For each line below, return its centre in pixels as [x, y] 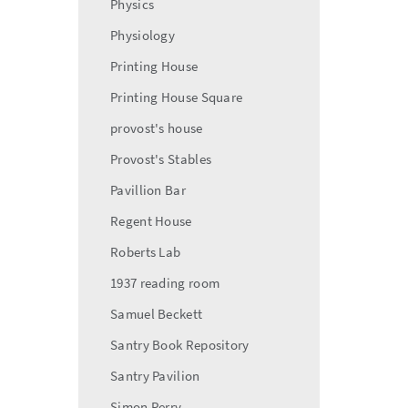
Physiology [143, 35]
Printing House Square [177, 97]
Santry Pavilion [155, 376]
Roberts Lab [146, 252]
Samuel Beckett [157, 314]
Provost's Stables [161, 159]
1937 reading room [165, 283]
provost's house [157, 128]
